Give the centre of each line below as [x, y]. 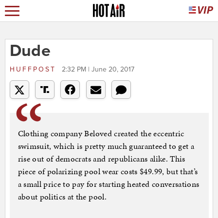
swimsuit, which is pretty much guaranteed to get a [106, 146]
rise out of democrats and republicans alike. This [101, 159]
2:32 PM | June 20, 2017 [98, 70]
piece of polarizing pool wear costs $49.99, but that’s [108, 172]
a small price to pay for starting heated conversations [109, 184]
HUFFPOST [34, 70]
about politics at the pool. [62, 197]
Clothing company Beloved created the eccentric [101, 134]
